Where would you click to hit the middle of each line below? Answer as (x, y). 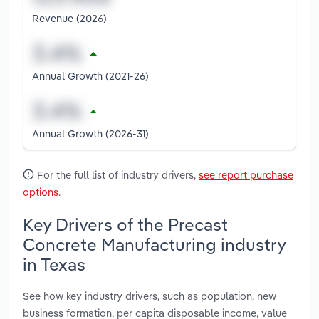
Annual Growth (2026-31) (90, 133)
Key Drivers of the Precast (125, 224)
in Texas (54, 264)
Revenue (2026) (69, 18)
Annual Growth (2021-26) (90, 75)
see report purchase (246, 174)
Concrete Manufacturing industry (154, 244)
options (41, 192)
